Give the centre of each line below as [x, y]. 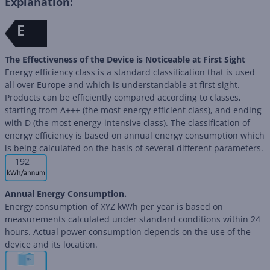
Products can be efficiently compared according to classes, [123, 97]
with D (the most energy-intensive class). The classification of [127, 123]
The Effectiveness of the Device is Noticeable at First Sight [125, 59]
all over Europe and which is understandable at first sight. [122, 85]
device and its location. [51, 244]
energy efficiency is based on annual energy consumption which [135, 135]
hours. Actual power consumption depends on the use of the [128, 232]
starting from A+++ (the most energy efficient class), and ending [133, 110]
